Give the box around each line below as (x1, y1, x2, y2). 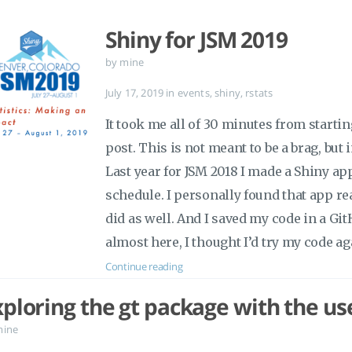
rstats (245, 85, 273, 100)
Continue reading (105, 258, 183, 273)
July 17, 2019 (105, 85, 167, 100)
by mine (105, 55, 145, 69)
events (177, 85, 210, 100)
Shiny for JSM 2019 (105, 24, 288, 54)
